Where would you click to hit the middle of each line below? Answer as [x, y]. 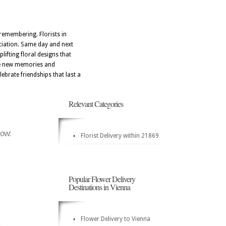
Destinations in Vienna [99, 187]
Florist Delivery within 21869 [120, 136]
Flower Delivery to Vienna [116, 219]
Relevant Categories [96, 104]
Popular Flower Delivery [102, 179]
